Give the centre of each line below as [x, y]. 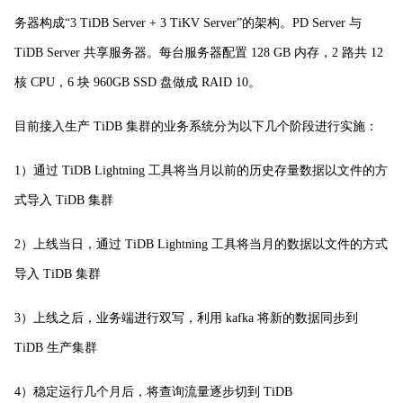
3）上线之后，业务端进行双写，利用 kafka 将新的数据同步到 [186, 318]
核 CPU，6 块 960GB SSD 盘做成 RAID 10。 [138, 82]
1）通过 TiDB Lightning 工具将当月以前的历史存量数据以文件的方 [201, 170]
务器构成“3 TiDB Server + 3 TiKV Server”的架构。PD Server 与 [188, 22]
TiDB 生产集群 [56, 347]
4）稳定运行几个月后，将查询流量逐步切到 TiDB [153, 391]
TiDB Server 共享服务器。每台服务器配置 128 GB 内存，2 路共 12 [199, 52]
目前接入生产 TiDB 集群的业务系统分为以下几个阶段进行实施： [196, 126]
